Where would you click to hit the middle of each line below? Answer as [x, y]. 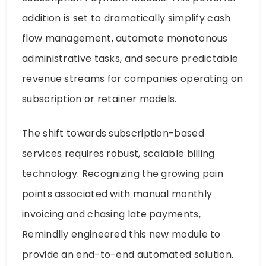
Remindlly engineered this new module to [121, 234]
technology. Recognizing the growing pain [123, 173]
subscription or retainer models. [99, 99]
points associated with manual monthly [117, 194]
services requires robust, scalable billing [118, 153]
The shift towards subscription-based [113, 133]
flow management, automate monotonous [125, 38]
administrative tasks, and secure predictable [130, 58]
